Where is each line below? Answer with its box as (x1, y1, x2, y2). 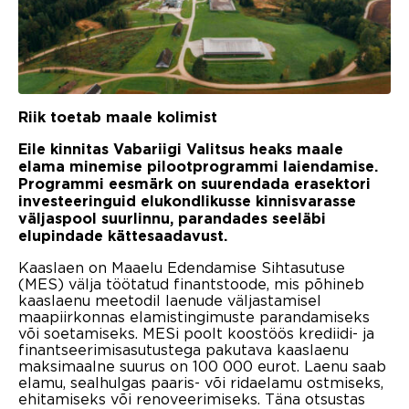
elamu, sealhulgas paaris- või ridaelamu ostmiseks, (18, 374, 383, 392)
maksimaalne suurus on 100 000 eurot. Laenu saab (18, 358, 386, 375)
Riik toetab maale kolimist (18, 110, 217, 126)
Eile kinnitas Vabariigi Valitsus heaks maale (18, 142, 343, 158)
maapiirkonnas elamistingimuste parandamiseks (18, 309, 370, 326)
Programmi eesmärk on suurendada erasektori (18, 177, 371, 193)
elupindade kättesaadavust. (18, 229, 227, 245)
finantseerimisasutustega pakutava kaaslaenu (18, 341, 349, 359)
